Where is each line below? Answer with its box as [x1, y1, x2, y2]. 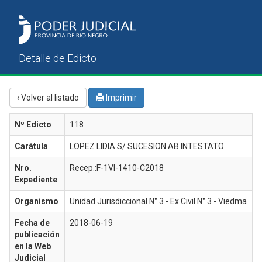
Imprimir [104, 93, 137, 103]
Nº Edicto [15, 120, 51, 130]
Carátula [15, 142, 48, 151]
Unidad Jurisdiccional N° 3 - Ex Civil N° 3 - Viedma [70, 196, 247, 206]
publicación [15, 230, 60, 240]
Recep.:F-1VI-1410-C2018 [70, 163, 164, 173]
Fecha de [15, 218, 50, 228]
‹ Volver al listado [17, 93, 79, 103]
